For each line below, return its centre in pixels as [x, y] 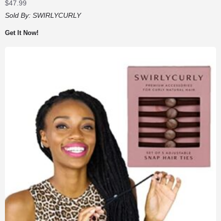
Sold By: [19, 15]
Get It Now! [22, 33]
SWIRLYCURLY [57, 15]
